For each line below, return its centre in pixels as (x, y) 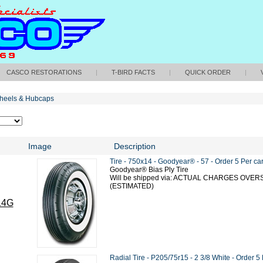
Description (135, 146)
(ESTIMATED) (132, 186)
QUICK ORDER (208, 72)
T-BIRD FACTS (133, 72)
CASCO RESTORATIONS (44, 72)
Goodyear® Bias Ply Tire (149, 170)
